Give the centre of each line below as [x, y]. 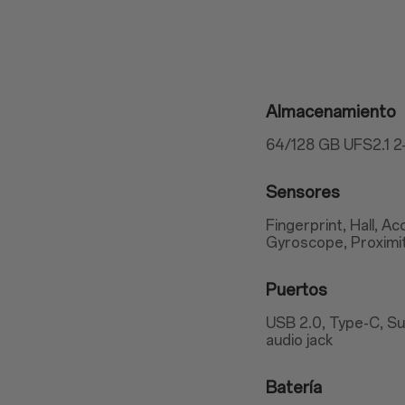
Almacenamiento [331, 112]
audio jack [300, 340]
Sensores [303, 193]
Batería [294, 388]
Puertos [297, 290]
